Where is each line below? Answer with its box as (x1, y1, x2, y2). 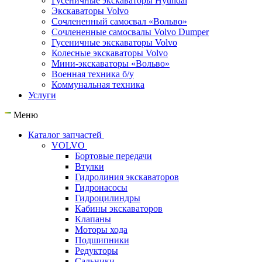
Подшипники (75, 235, 129, 245)
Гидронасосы (75, 182, 127, 192)
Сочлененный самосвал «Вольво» (51, 16, 187, 26)
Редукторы (75, 246, 118, 256)
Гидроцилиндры (75, 193, 140, 203)
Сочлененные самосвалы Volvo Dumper (51, 27, 209, 37)
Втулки (75, 161, 104, 171)
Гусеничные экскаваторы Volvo (51, 37, 177, 47)
